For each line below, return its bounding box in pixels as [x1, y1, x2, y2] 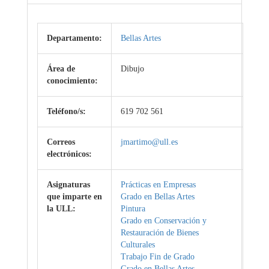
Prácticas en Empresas [121, 180, 196, 189]
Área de [47, 64, 75, 73]
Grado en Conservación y [121, 216, 207, 225]
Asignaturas [47, 180, 90, 189]
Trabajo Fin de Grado [121, 252, 195, 261]
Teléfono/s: [47, 107, 86, 116]
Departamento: [47, 34, 102, 43]
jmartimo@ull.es [121, 138, 178, 147]
